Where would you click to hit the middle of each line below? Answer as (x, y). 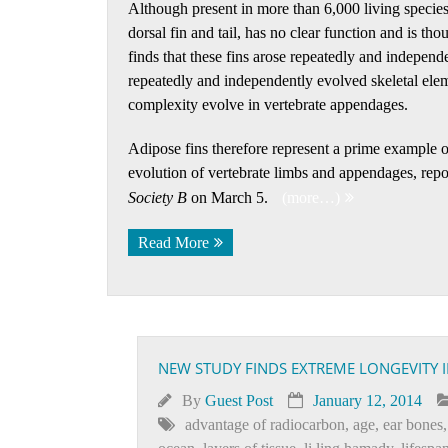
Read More (173, 242)
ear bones (413, 424)
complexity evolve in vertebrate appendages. (268, 104)
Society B (157, 197)
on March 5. (229, 197)
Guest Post (239, 400)
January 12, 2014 (367, 400)
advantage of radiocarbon (265, 424)
